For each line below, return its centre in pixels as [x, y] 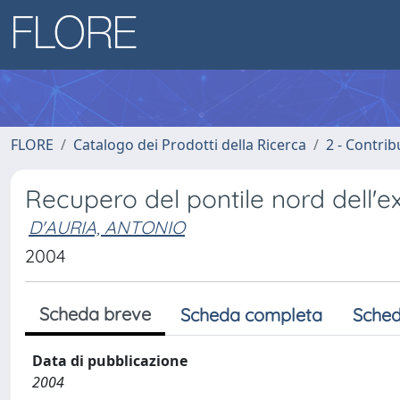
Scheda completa [251, 315]
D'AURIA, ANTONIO [107, 227]
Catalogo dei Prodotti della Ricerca [190, 145]
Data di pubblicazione [110, 361]
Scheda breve [95, 314]
